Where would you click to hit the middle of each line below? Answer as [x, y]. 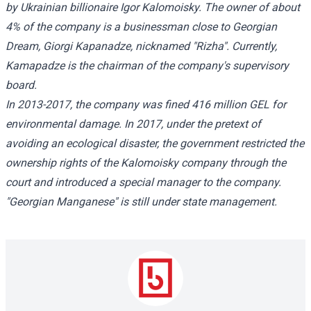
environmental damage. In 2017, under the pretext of [133, 124]
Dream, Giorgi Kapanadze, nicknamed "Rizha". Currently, [141, 46]
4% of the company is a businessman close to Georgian [141, 26]
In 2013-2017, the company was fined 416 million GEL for [146, 104]
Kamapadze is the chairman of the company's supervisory [147, 65]
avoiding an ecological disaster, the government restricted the [155, 143]
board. [21, 85]
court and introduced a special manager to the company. [143, 182]
